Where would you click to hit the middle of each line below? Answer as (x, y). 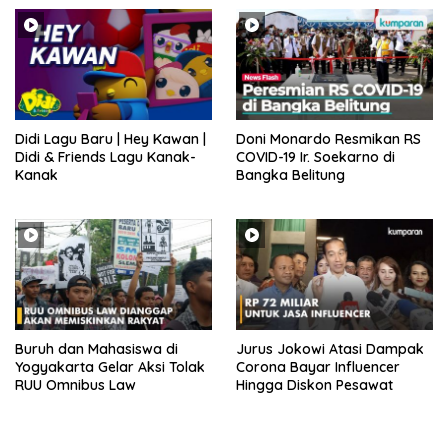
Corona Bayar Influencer (318, 366)
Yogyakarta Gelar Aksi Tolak (110, 366)
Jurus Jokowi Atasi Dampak (330, 348)
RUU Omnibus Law (75, 384)
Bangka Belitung (290, 174)
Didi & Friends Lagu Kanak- (105, 156)
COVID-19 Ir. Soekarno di (316, 156)
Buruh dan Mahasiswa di (96, 348)
